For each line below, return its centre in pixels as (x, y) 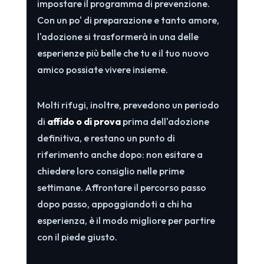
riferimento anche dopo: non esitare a (120, 154)
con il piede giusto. (77, 237)
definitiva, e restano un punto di (106, 138)
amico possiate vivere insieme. (102, 69)
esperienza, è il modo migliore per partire (126, 220)
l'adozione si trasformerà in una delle (118, 36)
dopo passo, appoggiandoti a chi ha (114, 204)
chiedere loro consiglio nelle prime (110, 171)
